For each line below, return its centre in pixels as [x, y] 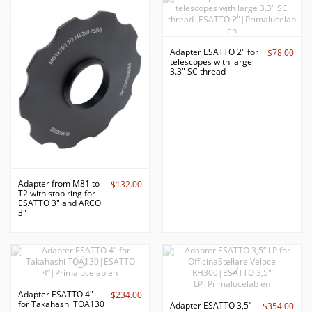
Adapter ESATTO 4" [56, 295]
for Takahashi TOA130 [61, 304]
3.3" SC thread [197, 71]
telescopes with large [211, 61]
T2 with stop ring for [57, 194]
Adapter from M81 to [59, 184]
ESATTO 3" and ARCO [60, 203]
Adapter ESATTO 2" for [214, 52]
